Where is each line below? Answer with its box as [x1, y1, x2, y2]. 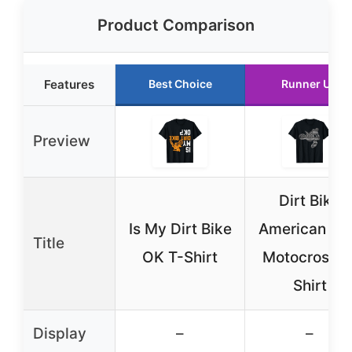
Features [44, 77, 94, 92]
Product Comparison [97, 16, 255, 35]
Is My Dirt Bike [128, 220, 232, 238]
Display [33, 324, 86, 343]
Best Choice [148, 77, 212, 90]
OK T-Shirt [142, 248, 218, 266]
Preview [33, 132, 90, 150]
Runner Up [281, 77, 338, 90]
